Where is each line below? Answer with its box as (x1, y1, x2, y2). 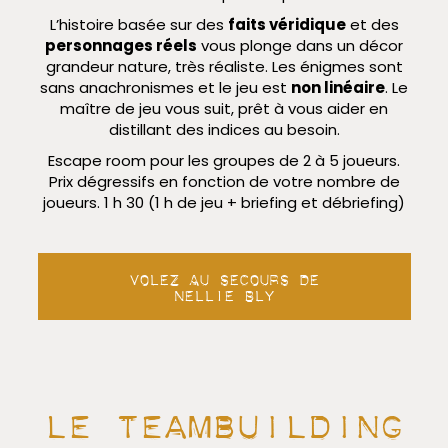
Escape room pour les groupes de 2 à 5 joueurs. (48, 150, 400, 172)
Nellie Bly (174, 282, 274, 303)
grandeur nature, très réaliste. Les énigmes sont (45, 56, 403, 78)
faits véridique (227, 14, 346, 36)
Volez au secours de (129, 266, 319, 287)
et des (345, 14, 399, 36)
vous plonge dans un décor (197, 35, 403, 57)
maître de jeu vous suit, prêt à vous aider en (60, 98, 388, 120)
